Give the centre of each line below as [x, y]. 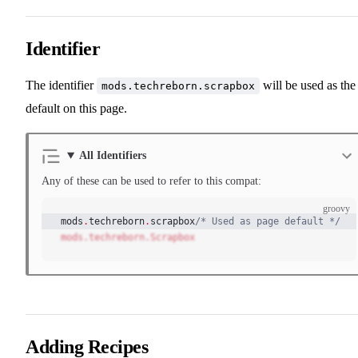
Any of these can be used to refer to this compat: [151, 181]
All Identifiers [112, 156]
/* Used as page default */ [268, 222]
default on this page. [76, 108]
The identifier [61, 85]
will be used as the [308, 85]
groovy [337, 209]
